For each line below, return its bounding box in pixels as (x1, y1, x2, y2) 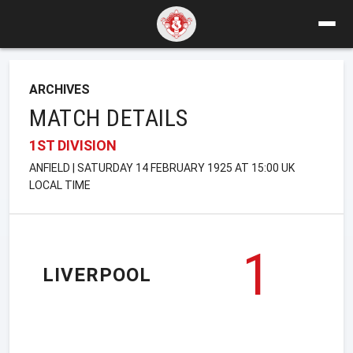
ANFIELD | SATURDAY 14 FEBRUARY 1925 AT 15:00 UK (29, 161, 295, 174)
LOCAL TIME (29, 178, 91, 191)
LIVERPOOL (43, 264, 151, 287)
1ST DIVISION (29, 136, 117, 154)
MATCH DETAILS (29, 103, 188, 132)
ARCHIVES (29, 81, 90, 97)
